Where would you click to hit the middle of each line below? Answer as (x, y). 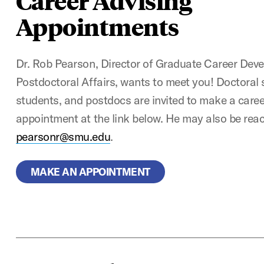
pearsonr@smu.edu (63, 136)
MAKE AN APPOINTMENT (90, 172)
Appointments (97, 26)
